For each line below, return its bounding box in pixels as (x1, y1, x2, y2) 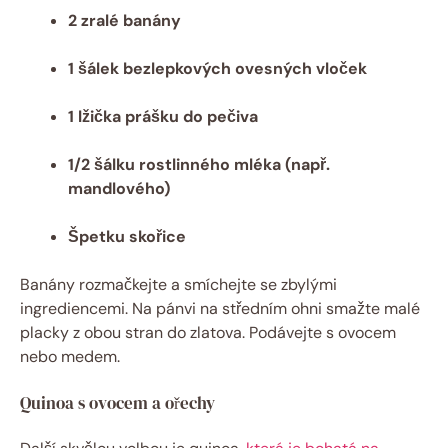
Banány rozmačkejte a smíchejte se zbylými (20, 274, 337, 296)
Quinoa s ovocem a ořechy (20, 391, 215, 416)
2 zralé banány (68, 10, 181, 32)
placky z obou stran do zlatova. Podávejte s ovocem (20, 322, 396, 344)
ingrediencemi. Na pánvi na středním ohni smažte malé (20, 298, 420, 320)
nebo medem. (20, 346, 120, 368)
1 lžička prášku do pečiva (68, 106, 258, 128)
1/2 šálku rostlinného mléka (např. (68, 154, 330, 176)
